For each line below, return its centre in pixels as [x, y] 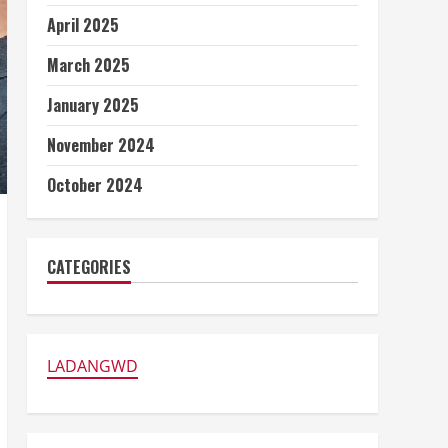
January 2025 [92, 105]
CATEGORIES [88, 267]
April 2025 [82, 25]
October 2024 [94, 185]
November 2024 [100, 145]
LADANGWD [92, 366]
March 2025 [88, 65]
